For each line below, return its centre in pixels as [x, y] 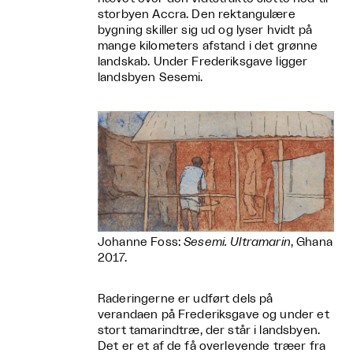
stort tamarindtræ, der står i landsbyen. [209, 331]
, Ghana [311, 243]
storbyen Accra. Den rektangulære [197, 14]
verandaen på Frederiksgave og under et [214, 315]
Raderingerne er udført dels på [186, 299]
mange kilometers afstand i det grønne [208, 46]
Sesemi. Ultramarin [237, 243]
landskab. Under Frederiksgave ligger [203, 61]
